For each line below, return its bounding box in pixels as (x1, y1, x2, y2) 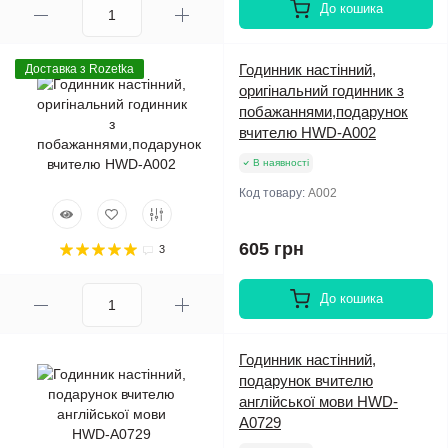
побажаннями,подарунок (239, 103, 408, 120)
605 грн (239, 239, 304, 259)
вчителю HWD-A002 (239, 124, 376, 141)
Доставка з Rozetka (25, 62, 134, 76)
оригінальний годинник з (239, 82, 404, 99)
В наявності (253, 157, 309, 168)
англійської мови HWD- (239, 393, 398, 410)
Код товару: (239, 186, 308, 200)
